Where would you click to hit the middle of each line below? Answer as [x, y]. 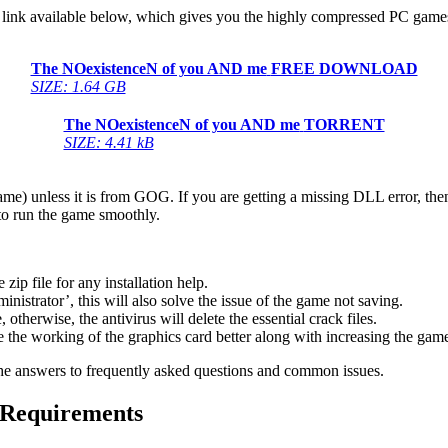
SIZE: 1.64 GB [78, 87]
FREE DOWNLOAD [344, 69]
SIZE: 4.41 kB [108, 143]
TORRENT [344, 125]
